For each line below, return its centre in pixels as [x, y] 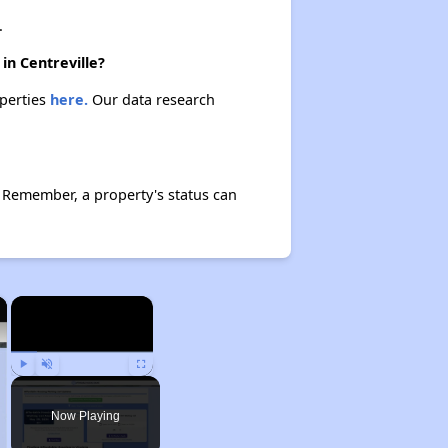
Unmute [61, 385]
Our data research [151, 99]
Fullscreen [160, 385]
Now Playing [85, 416]
